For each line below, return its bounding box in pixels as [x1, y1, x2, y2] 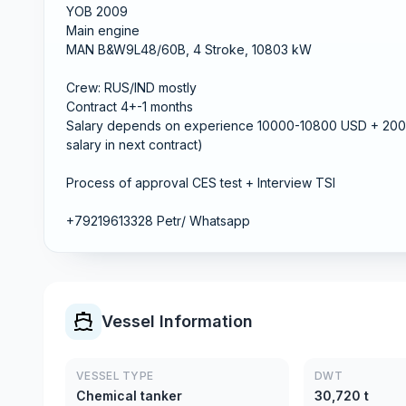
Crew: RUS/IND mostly [66, 80, 197, 95]
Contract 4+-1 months [66, 99, 193, 114]
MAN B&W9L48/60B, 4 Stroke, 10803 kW [66, 42, 312, 57]
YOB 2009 [66, 4, 128, 19]
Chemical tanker [76, 388, 182, 403]
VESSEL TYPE [76, 369, 154, 382]
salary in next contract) [66, 137, 203, 152]
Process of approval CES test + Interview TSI [66, 175, 335, 190]
